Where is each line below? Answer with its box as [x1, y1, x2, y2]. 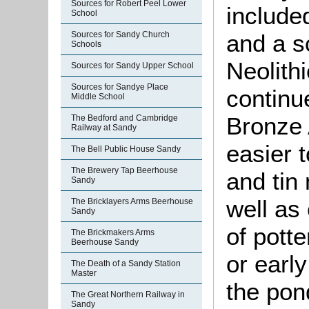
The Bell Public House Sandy [71, 144, 181, 154]
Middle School [71, 92, 125, 101]
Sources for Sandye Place [71, 82, 168, 92]
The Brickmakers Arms [71, 228, 154, 237]
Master [71, 268, 97, 278]
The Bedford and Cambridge [71, 113, 178, 123]
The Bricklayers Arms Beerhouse [71, 197, 193, 206]
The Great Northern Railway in [71, 290, 185, 299]
